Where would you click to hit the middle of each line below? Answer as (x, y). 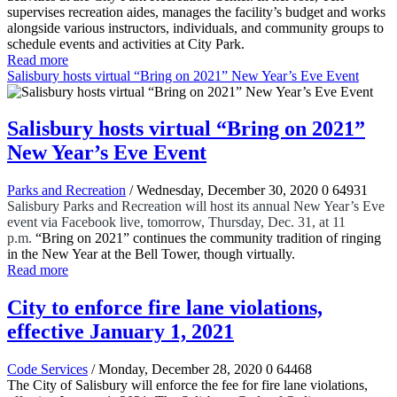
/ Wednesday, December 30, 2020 (224, 191)
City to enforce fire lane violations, (165, 308)
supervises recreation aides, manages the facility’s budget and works (196, 12)
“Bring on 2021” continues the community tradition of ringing (206, 238)
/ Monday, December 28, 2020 (177, 370)
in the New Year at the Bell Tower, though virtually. (151, 254)
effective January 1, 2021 (121, 332)
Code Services (47, 370)
